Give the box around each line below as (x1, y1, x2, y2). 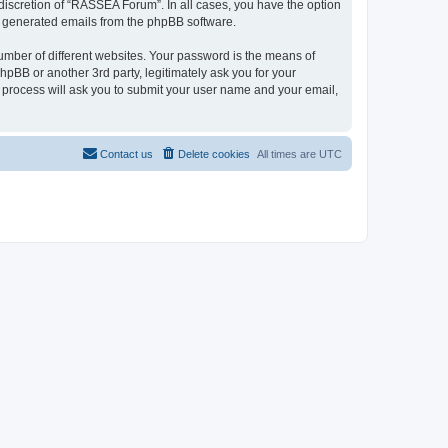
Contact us (100, 147, 153, 160)
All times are (257, 147, 319, 160)
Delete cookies (178, 147, 250, 160)
